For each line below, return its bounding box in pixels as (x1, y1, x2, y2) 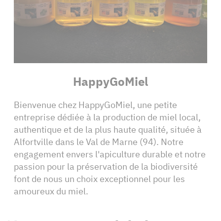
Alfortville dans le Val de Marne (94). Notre (14, 136, 184, 147)
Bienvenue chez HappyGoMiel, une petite (14, 99, 177, 110)
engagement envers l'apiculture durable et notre (14, 148, 206, 160)
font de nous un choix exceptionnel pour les (14, 173, 185, 184)
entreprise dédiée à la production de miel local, (14, 111, 201, 123)
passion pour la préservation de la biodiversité (14, 161, 198, 172)
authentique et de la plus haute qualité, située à (14, 124, 202, 135)
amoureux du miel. (14, 185, 88, 197)
